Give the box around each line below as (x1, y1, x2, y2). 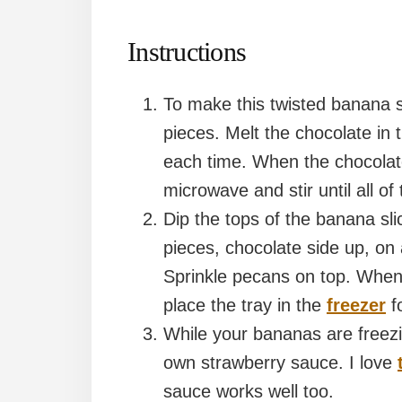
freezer (327, 295, 386, 316)
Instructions (127, 37, 246, 67)
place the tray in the (163, 295, 327, 316)
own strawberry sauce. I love (163, 353, 398, 373)
